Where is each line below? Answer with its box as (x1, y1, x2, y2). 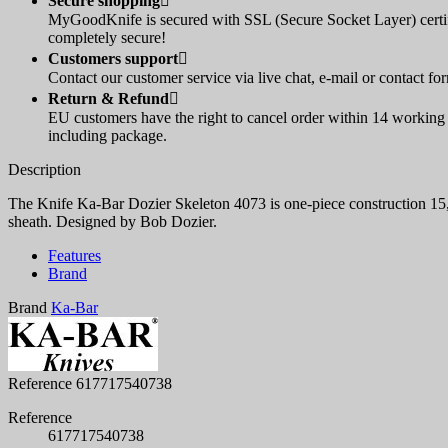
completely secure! (48, 28, 166, 46)
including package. (48, 126, 167, 144)
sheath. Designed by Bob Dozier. (8, 212, 217, 230)
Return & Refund (48, 89, 169, 107)
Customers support (48, 49, 178, 67)
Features (48, 246, 101, 264)
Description (8, 160, 81, 178)
